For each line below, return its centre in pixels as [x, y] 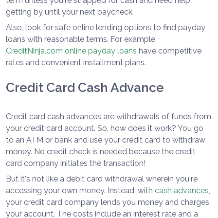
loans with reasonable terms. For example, [81, 39]
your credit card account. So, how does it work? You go [105, 128]
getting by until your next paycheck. [70, 12]
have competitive [169, 51]
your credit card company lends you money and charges [108, 202]
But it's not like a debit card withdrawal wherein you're [102, 179]
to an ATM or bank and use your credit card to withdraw [106, 140]
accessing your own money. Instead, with [80, 191]
